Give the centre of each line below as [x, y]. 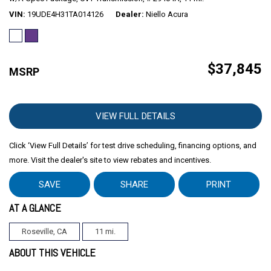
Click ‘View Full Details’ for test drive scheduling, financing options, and [133, 145]
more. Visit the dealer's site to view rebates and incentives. [110, 160]
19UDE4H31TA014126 [65, 14]
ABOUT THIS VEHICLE [52, 252]
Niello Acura [167, 14]
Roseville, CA [44, 231]
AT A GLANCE [35, 207]
